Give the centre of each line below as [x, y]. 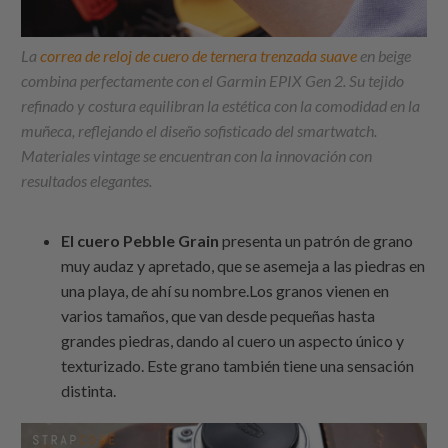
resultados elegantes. [87, 181]
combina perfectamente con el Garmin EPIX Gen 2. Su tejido [213, 81]
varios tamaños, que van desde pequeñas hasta [218, 316]
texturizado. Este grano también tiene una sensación [238, 366]
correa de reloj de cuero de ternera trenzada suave [199, 56]
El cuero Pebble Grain [140, 241]
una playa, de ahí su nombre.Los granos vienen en [225, 291]
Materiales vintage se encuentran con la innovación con [197, 156]
